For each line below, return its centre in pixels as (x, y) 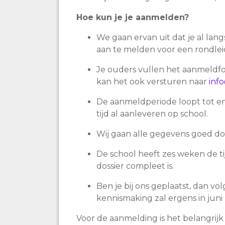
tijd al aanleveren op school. (153, 114)
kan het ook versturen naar (153, 82)
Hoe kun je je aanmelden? (134, 17)
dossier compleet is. (136, 166)
